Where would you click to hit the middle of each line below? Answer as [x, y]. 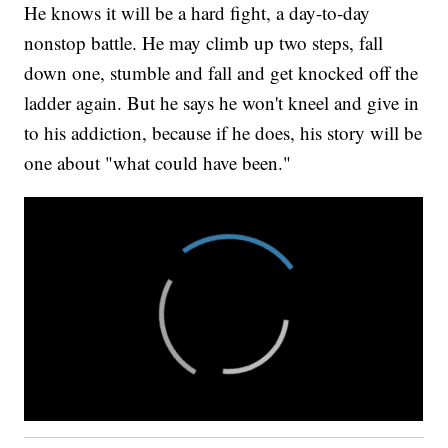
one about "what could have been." [158, 163]
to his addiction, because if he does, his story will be [223, 133]
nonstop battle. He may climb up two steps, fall [204, 43]
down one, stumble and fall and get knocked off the [221, 73]
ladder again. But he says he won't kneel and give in [222, 103]
